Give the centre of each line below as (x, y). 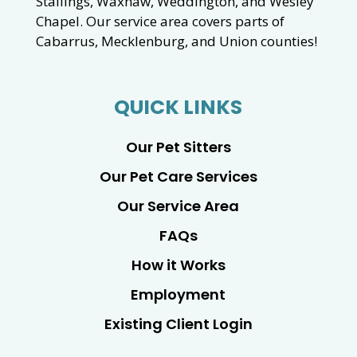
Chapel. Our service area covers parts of (160, 22)
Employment (178, 295)
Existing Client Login (178, 324)
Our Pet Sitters (178, 147)
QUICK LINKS (178, 108)
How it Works (178, 265)
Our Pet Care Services (178, 177)
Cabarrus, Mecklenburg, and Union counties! (176, 41)
